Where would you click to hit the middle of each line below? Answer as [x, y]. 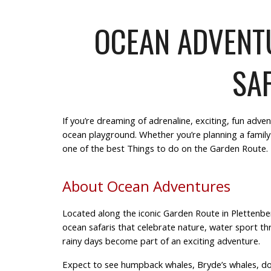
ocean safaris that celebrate [120, 227]
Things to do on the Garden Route [196, 148]
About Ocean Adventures [146, 186]
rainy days [82, 240]
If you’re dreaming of [105, 120]
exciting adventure [220, 240]
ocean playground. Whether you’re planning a [154, 134]
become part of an [143, 240]
